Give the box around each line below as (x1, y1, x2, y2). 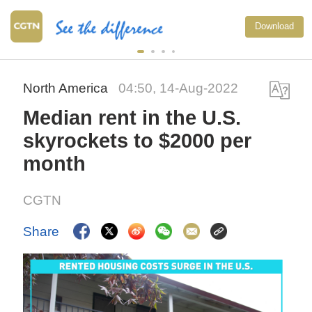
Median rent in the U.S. (23, 107, 242, 130)
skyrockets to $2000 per (23, 130, 252, 153)
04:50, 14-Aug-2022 (118, 81, 239, 96)
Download (255, 20, 294, 31)
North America (23, 81, 112, 96)
